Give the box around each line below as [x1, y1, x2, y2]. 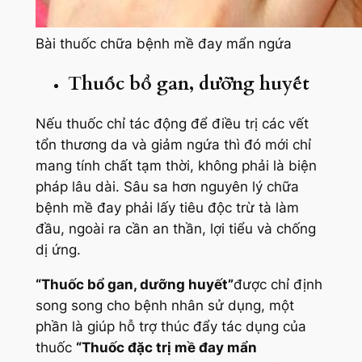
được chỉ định [233, 276, 322, 293]
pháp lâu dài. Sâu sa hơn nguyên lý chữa [35, 179, 299, 196]
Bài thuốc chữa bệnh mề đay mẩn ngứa [35, 35, 292, 52]
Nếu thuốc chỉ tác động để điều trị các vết [35, 116, 309, 133]
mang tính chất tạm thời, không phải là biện [35, 158, 317, 175]
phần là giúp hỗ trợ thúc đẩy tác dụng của [35, 318, 306, 335]
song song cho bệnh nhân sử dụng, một [35, 297, 294, 314]
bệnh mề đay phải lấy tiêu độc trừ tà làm [35, 200, 299, 217]
